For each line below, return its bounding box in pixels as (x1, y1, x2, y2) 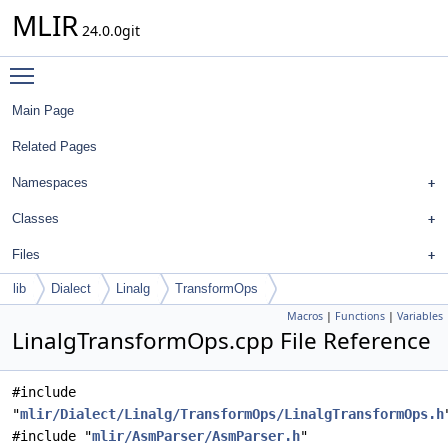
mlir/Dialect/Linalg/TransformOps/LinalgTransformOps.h (20, 406, 444, 422)
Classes (12, 211, 59, 226)
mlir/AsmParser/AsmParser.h (92, 428, 300, 444)
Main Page (12, 103, 74, 118)
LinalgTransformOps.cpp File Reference (12, 325, 431, 356)
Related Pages (12, 139, 97, 154)
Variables (397, 309, 443, 323)
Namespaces (12, 175, 88, 190)
